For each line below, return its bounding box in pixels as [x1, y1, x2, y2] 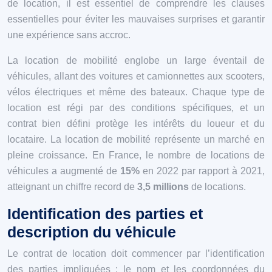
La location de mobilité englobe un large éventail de [7, 55, 265, 66]
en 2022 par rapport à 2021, [143, 165, 265, 176]
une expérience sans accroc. [7, 29, 131, 40]
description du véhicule [7, 223, 176, 240]
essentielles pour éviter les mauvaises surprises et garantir [7, 13, 265, 24]
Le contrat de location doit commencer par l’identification [7, 248, 265, 259]
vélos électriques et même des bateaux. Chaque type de [7, 86, 265, 97]
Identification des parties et [7, 205, 203, 222]
